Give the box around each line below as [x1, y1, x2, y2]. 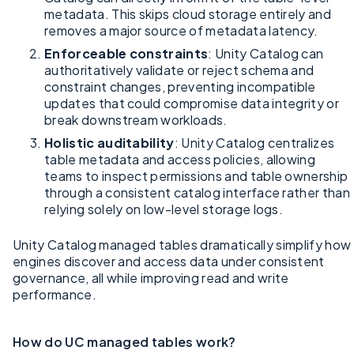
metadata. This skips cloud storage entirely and [44, 5, 332, 22]
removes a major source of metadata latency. [44, 21, 318, 39]
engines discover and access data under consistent [13, 252, 325, 269]
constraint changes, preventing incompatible [44, 77, 316, 95]
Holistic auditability [44, 134, 175, 151]
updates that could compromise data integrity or [44, 94, 340, 111]
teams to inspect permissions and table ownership [44, 167, 348, 184]
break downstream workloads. [44, 111, 228, 128]
